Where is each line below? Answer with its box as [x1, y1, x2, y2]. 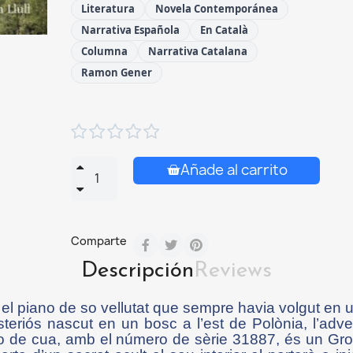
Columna [81, 43, 128, 58]
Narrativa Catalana [148, 43, 247, 58]
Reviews [194, 259, 272, 282]
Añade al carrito [180, 159, 288, 180]
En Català [200, 22, 248, 37]
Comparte [71, 232, 127, 248]
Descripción [81, 259, 194, 282]
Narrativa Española [81, 22, 180, 37]
